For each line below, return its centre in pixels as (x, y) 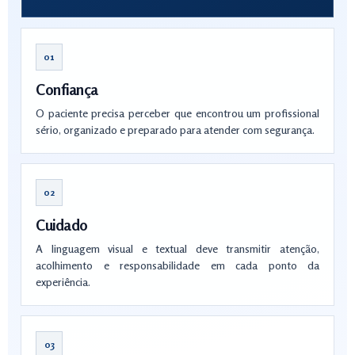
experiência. (63, 282)
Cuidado (62, 225)
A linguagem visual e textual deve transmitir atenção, (177, 248)
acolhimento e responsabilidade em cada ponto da (177, 265)
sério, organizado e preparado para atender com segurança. (175, 130)
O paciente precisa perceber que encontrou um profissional (177, 113)
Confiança (67, 89)
